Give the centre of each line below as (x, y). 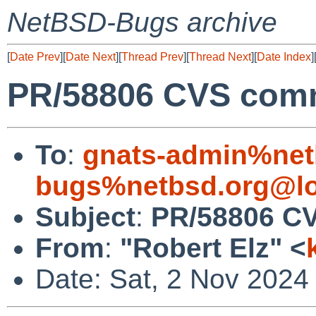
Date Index (284, 57)
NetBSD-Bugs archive (142, 22)
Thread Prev (152, 57)
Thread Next (220, 57)
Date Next (91, 57)
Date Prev (35, 57)
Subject (85, 217)
